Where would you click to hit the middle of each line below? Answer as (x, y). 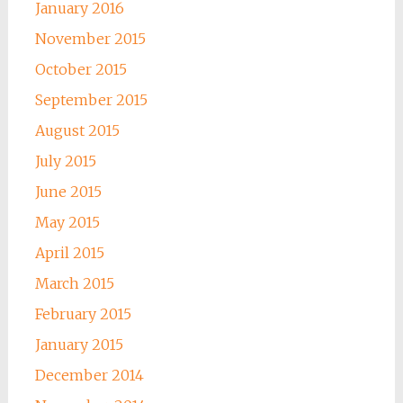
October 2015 (81, 70)
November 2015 (90, 39)
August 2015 (77, 131)
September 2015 (91, 100)
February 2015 (83, 314)
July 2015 (65, 161)
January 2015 (79, 345)
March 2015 (74, 284)
